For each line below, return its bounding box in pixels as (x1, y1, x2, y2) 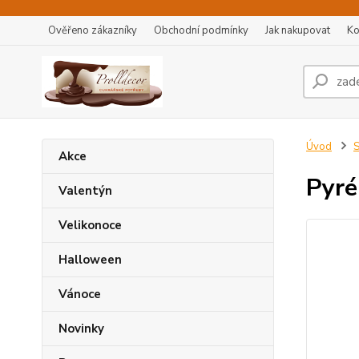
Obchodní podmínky (154, 23, 248, 38)
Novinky (58, 321, 104, 337)
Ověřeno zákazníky (48, 23, 137, 38)
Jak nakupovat (265, 23, 330, 38)
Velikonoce (58, 217, 122, 233)
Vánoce (58, 286, 101, 302)
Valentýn (58, 183, 112, 199)
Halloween (58, 252, 122, 268)
